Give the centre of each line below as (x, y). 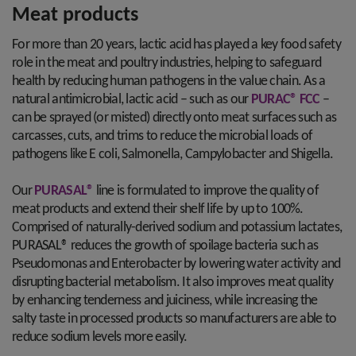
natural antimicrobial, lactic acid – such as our (132, 100)
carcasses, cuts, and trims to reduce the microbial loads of (163, 136)
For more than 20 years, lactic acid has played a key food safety (176, 45)
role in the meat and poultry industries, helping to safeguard (167, 63)
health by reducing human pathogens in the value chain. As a (169, 81)
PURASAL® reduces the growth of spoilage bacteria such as (165, 246)
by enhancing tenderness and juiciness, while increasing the (165, 301)
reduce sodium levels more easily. (101, 337)
